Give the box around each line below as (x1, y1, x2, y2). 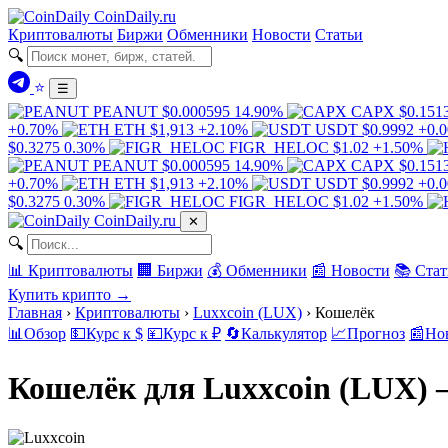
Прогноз (347, 325, 405, 342)
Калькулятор (241, 325, 327, 342)
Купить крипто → (8, 286, 131, 303)
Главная (8, 304, 62, 321)
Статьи (315, 26, 363, 43)
